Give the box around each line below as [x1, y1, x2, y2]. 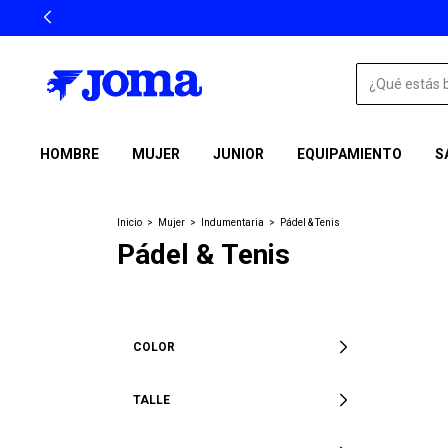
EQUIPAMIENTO [297, 146, 402, 162]
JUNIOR [213, 146, 264, 162]
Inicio [117, 217, 142, 228]
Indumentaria [201, 217, 264, 228]
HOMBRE [40, 146, 99, 162]
